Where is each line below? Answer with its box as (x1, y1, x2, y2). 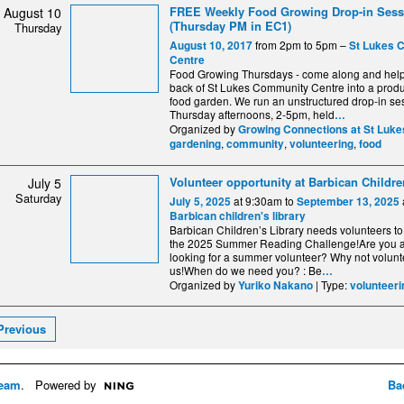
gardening (170, 136, 221, 152)
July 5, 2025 (170, 194, 231, 210)
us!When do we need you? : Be (170, 262, 322, 279)
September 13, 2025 (297, 194, 399, 210)
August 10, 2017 (170, 38, 252, 54)
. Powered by (21, 375, 96, 393)
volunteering (289, 136, 353, 152)
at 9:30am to (231, 193, 297, 209)
